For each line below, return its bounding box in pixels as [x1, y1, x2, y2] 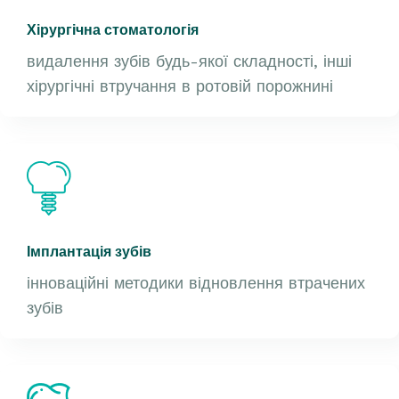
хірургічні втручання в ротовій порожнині [27, 76, 333, 95]
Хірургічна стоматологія [27, 19, 199, 40]
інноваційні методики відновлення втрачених [27, 273, 365, 292]
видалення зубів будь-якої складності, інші [27, 51, 352, 70]
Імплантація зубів [27, 240, 151, 262]
